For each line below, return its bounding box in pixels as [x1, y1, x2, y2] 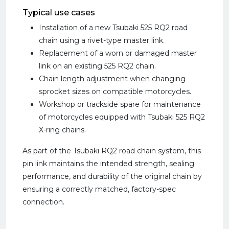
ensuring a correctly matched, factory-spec [22, 185, 176, 194]
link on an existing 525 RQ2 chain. [39, 61, 156, 71]
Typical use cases [22, 8, 95, 17]
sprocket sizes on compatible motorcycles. [39, 87, 191, 96]
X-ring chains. [39, 125, 86, 134]
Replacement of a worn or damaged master [39, 49, 197, 58]
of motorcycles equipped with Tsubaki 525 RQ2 [39, 112, 205, 122]
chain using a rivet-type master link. [39, 36, 165, 45]
